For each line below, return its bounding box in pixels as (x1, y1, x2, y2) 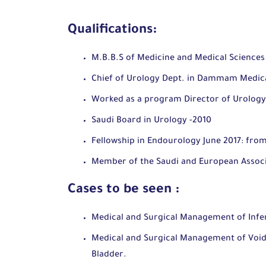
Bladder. (91, 251, 126, 260)
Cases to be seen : (68, 183, 179, 198)
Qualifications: (68, 24, 157, 38)
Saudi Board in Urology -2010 (91, 116, 214, 126)
